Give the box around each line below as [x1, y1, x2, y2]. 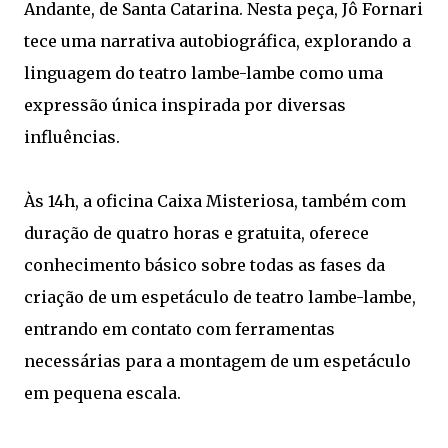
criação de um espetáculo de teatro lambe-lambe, [24, 287, 416, 307]
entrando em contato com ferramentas [24, 319, 335, 339]
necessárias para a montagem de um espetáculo [24, 351, 411, 371]
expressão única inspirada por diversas [24, 95, 346, 115]
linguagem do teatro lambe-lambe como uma [24, 63, 383, 83]
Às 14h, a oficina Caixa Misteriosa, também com [24, 191, 406, 211]
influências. [24, 127, 124, 147]
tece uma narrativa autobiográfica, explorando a [24, 31, 411, 51]
